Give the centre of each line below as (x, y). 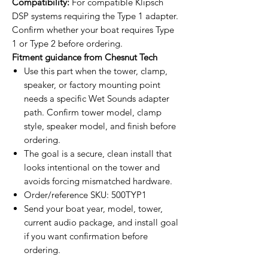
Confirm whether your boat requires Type (93, 29)
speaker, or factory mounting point (92, 84)
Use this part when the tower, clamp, (96, 71)
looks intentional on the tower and (92, 167)
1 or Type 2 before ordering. (67, 43)
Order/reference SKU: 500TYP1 (85, 194)
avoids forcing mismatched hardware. (98, 181)
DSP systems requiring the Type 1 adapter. (95, 16)
